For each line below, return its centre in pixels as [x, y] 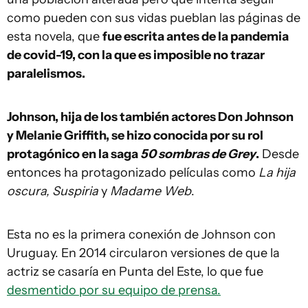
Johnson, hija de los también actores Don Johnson [150, 117]
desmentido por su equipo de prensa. [114, 290]
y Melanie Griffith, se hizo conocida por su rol [135, 135]
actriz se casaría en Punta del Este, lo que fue [135, 272]
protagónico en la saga [74, 154]
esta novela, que [55, 36]
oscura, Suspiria [54, 191]
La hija [277, 173]
